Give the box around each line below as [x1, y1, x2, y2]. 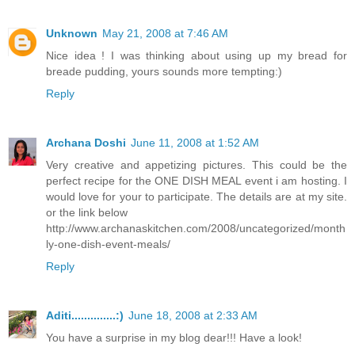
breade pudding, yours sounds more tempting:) [46, 65, 282, 78]
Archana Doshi [46, 136, 126, 150]
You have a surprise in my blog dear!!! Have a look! [46, 331, 302, 345]
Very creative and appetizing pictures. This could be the [46, 158, 347, 172]
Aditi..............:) [46, 309, 124, 323]
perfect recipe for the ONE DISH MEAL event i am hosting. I [46, 174, 347, 188]
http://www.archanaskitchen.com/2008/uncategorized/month [46, 222, 345, 235]
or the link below [46, 206, 128, 219]
